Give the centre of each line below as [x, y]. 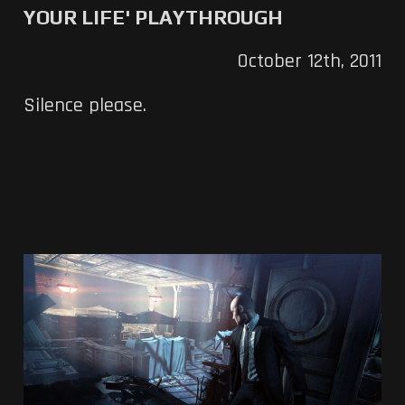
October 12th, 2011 [310, 62]
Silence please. [85, 106]
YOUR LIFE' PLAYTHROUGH [153, 18]
